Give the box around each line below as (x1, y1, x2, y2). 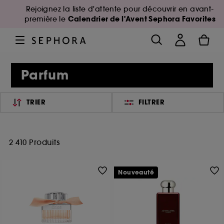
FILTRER (138, 97, 165, 107)
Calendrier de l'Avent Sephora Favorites (67, 14, 216, 24)
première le (24, 14, 68, 23)
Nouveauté (118, 168, 154, 176)
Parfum (21, 66, 69, 84)
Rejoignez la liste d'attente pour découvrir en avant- (26, 4, 214, 13)
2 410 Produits (9, 137, 59, 147)
